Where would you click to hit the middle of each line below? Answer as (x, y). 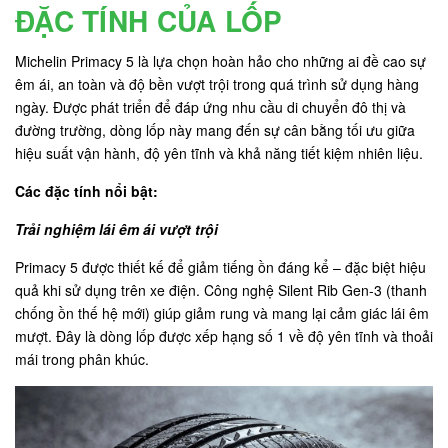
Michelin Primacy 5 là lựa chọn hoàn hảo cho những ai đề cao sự (220, 60)
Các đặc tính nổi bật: (86, 190)
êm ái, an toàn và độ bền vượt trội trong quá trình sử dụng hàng (217, 83)
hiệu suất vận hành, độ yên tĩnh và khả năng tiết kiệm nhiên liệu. (219, 152)
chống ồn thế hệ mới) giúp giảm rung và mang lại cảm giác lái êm (222, 312)
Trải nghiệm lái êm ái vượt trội (116, 228)
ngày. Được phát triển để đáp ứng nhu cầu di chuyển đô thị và (210, 106)
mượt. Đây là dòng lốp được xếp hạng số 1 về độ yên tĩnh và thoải (224, 335)
